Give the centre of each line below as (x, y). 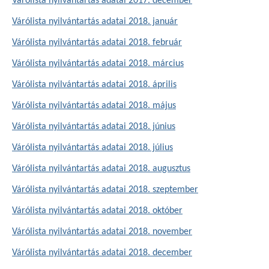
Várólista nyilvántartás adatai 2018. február (97, 43)
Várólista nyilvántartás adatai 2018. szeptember (105, 190)
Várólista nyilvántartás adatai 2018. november (102, 232)
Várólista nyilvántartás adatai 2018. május (94, 106)
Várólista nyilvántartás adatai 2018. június (94, 127)
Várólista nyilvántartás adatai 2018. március (98, 64)
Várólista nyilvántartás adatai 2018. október (97, 211)
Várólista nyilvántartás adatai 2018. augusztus (101, 169)
